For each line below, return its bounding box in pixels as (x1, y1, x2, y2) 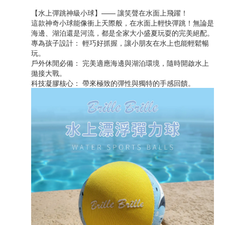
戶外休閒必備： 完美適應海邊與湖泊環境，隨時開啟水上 (31, 58, 209, 68)
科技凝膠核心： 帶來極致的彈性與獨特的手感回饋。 (31, 78, 195, 88)
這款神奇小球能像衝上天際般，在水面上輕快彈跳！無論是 (31, 18, 214, 28)
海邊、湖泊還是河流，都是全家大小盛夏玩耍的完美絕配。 (31, 28, 214, 38)
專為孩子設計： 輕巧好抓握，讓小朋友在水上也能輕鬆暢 (31, 38, 209, 48)
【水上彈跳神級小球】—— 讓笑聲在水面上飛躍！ (31, 8, 188, 18)
